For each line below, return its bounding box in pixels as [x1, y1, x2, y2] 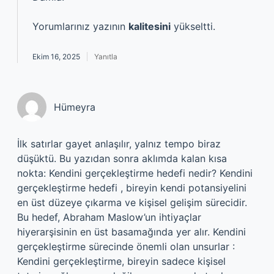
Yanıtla [94, 52, 117, 61]
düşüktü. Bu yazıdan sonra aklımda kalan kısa [17, 152, 227, 165]
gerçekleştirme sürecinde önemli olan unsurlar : [17, 240, 235, 253]
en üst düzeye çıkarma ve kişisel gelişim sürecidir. [17, 196, 247, 209]
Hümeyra [54, 101, 95, 113]
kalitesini [128, 20, 171, 32]
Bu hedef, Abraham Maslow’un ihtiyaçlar [17, 211, 201, 223]
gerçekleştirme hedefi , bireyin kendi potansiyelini [17, 182, 246, 194]
